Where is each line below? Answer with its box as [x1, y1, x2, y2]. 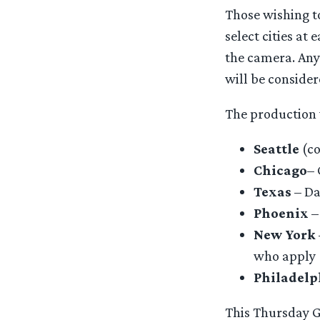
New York [253, 226, 316, 243]
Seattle [253, 141, 299, 157]
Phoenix [253, 205, 309, 221]
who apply [253, 248, 316, 264]
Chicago [253, 162, 307, 179]
